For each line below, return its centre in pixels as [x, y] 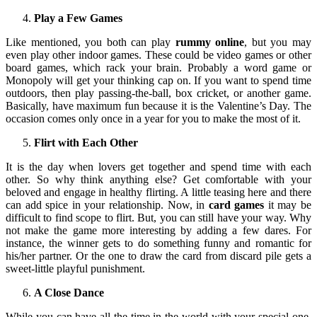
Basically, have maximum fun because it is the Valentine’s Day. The [158, 105]
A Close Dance [69, 292]
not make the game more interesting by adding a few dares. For [158, 230]
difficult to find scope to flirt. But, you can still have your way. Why [158, 217]
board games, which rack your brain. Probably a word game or [158, 67]
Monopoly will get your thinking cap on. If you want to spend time [158, 80]
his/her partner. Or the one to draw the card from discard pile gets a [158, 255]
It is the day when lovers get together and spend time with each [158, 166]
